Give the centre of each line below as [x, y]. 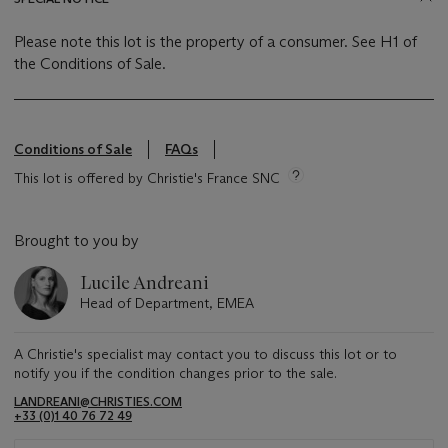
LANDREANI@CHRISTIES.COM [98, 402]
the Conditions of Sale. [90, 64]
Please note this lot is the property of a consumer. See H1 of [215, 42]
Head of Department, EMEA [167, 303]
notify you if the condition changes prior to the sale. [175, 373]
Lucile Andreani [144, 283]
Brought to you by [76, 241]
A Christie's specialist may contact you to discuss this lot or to [205, 354]
